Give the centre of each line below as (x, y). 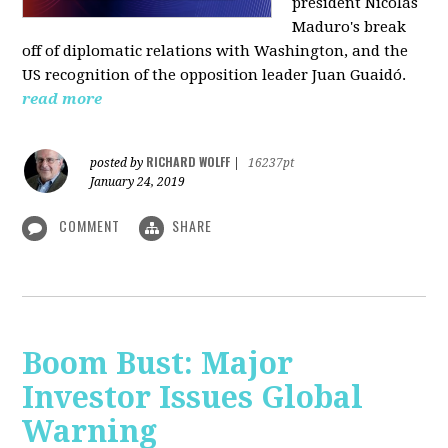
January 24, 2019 (138, 182)
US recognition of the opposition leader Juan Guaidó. (214, 75)
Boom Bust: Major (158, 363)
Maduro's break (349, 27)
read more (62, 99)
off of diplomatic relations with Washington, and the (215, 51)
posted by (118, 163)
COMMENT (90, 226)
